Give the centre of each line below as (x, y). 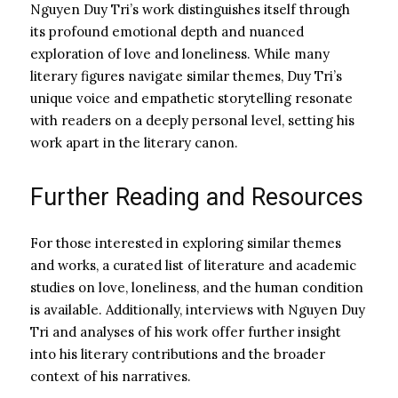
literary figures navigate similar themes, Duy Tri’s (186, 76)
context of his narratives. (111, 376)
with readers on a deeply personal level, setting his (192, 120)
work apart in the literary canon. (134, 142)
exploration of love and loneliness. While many (180, 53)
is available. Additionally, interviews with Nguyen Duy (198, 309)
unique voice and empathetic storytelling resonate (191, 98)
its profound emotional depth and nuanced (167, 31)
